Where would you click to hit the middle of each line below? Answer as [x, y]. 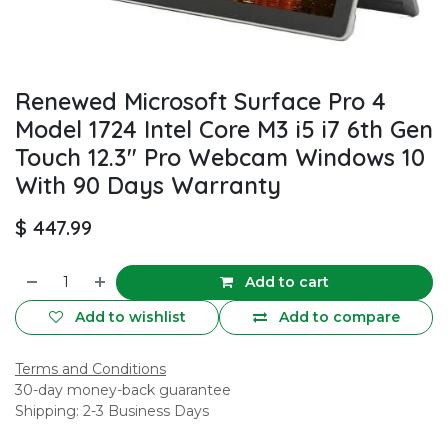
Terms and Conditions [90, 369]
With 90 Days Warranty [148, 186]
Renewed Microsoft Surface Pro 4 [200, 102]
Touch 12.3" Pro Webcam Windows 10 [220, 158]
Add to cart [285, 282]
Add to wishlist [130, 317]
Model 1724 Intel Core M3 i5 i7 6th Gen [224, 130]
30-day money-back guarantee [123, 390]
